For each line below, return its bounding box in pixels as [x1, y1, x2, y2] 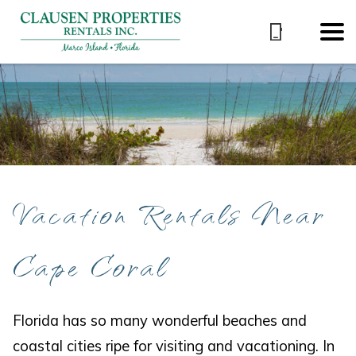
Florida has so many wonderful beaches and [13, 311, 308, 331]
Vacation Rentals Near [13, 189, 325, 236]
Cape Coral [13, 242, 168, 288]
